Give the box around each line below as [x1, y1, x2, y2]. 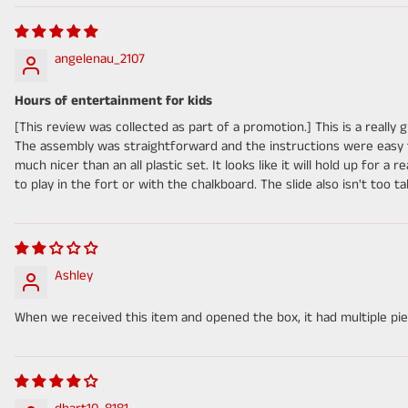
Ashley [55, 266, 93, 286]
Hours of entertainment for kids [15, 91, 212, 111]
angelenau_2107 [55, 49, 145, 69]
